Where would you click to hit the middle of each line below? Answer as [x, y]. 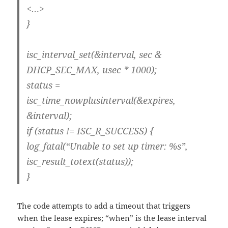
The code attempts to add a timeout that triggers [104, 205]
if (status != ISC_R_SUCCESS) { [90, 131]
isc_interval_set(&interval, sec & [94, 54]
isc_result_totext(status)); [80, 161]
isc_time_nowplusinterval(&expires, [101, 100]
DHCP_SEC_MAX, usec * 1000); [92, 69]
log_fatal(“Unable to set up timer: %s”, [107, 146]
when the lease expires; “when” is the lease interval [112, 218]
